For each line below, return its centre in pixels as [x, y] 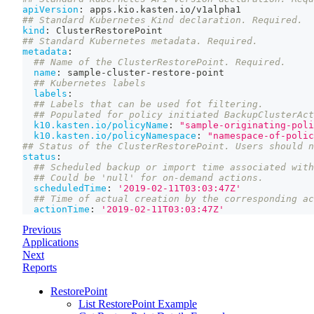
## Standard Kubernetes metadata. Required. [140, 41]
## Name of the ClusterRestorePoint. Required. [160, 62]
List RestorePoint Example [138, 304]
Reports [40, 268]
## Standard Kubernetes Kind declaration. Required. [163, 20]
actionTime [62, 210]
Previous [42, 230]
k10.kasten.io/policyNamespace [115, 136]
